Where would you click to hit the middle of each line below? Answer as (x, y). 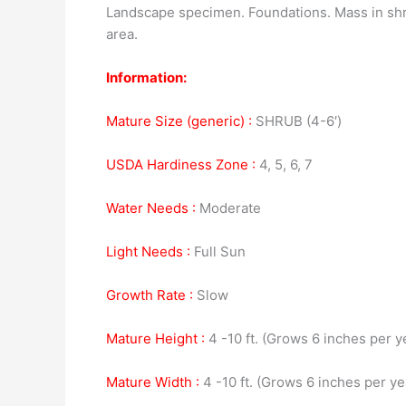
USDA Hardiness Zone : (181, 164)
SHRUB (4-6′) (297, 121)
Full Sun (218, 251)
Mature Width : (153, 382)
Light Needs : (148, 251)
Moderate (228, 208)
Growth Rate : (150, 295)
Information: (146, 77)
